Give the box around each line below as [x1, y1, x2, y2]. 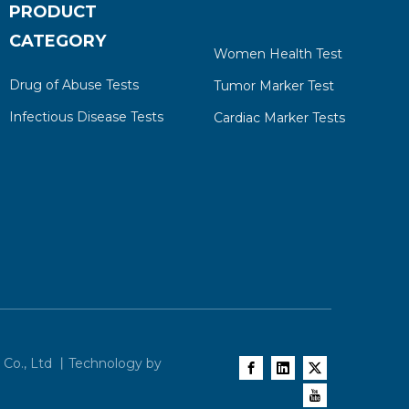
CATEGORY [8, 31, 106, 51]
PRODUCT [8, 2, 97, 22]
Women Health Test [213, 46, 342, 62]
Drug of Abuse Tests [8, 77, 139, 93]
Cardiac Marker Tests [213, 110, 345, 126]
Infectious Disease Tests [8, 109, 163, 125]
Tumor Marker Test [213, 78, 334, 94]
